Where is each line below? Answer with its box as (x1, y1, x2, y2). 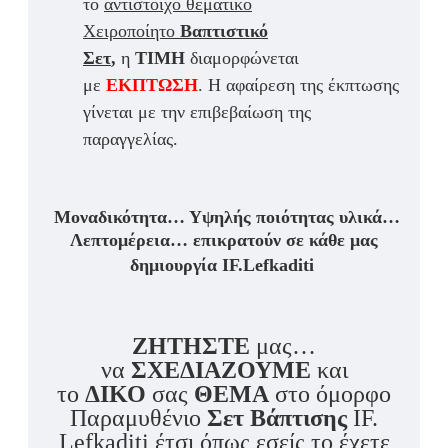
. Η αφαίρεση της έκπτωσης (198, 75, 399, 96)
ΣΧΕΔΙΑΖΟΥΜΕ (130, 357, 311, 384)
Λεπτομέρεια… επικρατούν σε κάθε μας (70, 230, 378, 251)
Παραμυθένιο (70, 405, 207, 432)
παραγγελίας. (83, 129, 178, 150)
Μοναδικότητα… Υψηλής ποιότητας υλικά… (53, 207, 400, 228)
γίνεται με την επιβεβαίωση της (83, 102, 311, 123)
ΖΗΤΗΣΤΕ (132, 333, 250, 360)
